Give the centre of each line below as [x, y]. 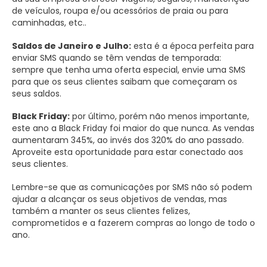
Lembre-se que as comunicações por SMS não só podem [132, 187]
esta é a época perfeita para [193, 46]
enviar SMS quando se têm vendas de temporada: [117, 58]
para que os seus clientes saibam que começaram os [125, 81]
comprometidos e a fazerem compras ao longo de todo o [133, 223]
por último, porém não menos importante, [159, 117]
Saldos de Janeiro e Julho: [72, 46]
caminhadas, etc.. [49, 23]
